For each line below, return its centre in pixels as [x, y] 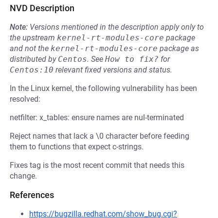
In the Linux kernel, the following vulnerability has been [103, 88]
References [32, 195]
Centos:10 [32, 70]
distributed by [34, 59]
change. [23, 176]
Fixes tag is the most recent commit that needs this [97, 165]
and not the [30, 48]
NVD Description [42, 8]
